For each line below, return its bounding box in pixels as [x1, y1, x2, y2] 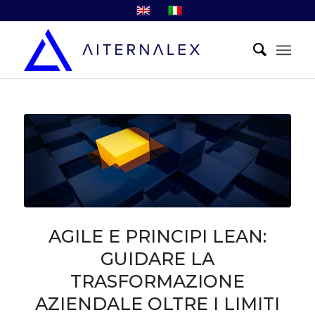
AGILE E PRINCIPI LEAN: [48, 226, 266, 247]
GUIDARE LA [100, 248, 214, 270]
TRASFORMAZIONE [70, 271, 245, 292]
